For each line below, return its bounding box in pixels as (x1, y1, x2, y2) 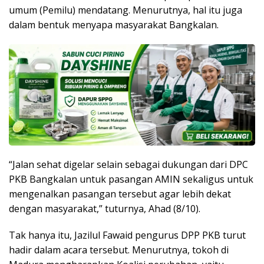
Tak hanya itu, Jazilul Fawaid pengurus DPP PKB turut (9, 229, 246, 242)
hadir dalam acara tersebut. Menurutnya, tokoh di (9, 243, 229, 257)
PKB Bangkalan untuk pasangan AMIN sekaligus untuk (9, 173, 253, 186)
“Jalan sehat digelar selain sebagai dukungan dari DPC (9, 158, 248, 171)
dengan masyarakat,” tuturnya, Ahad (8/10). (9, 202, 200, 216)
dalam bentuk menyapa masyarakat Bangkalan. (9, 18, 219, 32)
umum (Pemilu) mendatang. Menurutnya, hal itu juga (9, 4, 242, 17)
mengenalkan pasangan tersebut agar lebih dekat (9, 187, 231, 201)
